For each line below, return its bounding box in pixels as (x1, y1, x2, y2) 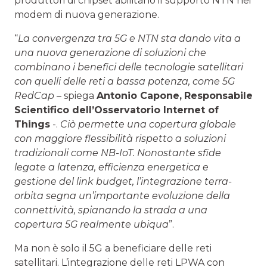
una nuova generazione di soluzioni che (14, 46, 206, 58)
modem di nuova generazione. (14, 8, 159, 20)
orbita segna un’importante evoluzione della (14, 190, 230, 201)
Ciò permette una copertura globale (60, 118, 236, 130)
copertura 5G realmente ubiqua (14, 218, 169, 230)
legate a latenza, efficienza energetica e (14, 161, 209, 173)
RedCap (14, 89, 54, 101)
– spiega (54, 89, 97, 101)
